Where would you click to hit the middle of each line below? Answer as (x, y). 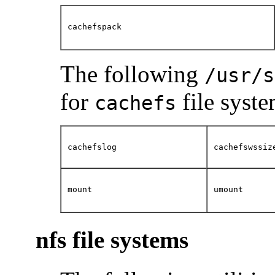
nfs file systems (112, 240)
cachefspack (95, 26)
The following (132, 74)
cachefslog (92, 147)
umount (228, 189)
